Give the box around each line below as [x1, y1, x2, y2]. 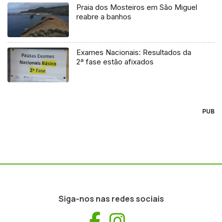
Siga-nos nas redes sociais [58, 193, 164, 205]
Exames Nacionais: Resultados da [76, 48, 192, 57]
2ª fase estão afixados [76, 57, 154, 67]
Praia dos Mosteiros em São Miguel [76, 2, 198, 12]
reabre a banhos [76, 12, 132, 22]
